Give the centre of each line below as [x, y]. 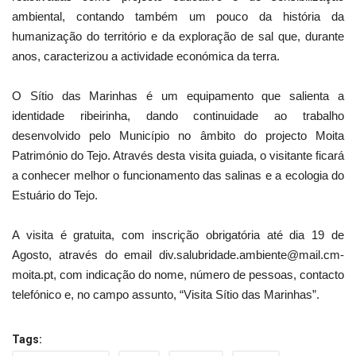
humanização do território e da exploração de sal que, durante [178, 37]
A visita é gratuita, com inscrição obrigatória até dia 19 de [178, 235]
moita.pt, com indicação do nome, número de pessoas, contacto [178, 275]
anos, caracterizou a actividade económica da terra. [146, 56]
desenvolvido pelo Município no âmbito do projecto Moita [178, 136]
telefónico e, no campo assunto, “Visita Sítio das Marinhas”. [166, 295]
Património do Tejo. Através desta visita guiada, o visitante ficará [178, 156]
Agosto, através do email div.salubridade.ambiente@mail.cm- [178, 255]
